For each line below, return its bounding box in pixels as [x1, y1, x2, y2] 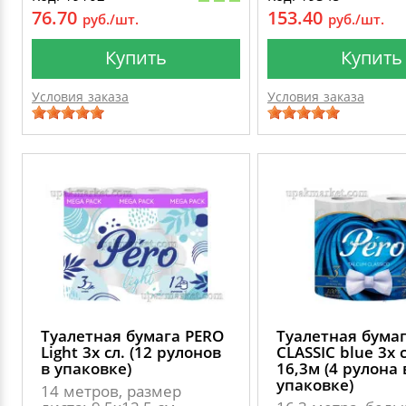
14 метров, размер [41, 381, 181, 401]
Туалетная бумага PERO [41, 325, 224, 346]
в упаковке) [41, 358, 131, 379]
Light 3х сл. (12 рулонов [41, 342, 221, 362]
